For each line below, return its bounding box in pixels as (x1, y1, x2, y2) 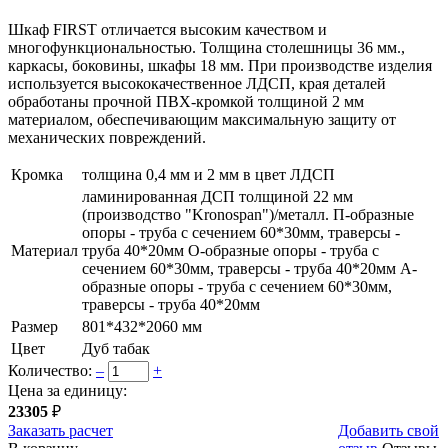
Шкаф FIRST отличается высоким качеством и (8, 21, 327, 39)
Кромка (11, 166, 63, 184)
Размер (11, 318, 58, 336)
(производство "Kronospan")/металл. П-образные (82, 206, 414, 224)
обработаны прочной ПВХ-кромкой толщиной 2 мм (8, 93, 364, 111)
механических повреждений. (8, 129, 206, 147)
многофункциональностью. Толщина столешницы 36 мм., (8, 39, 405, 57)
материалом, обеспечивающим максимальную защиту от (8, 111, 396, 129)
